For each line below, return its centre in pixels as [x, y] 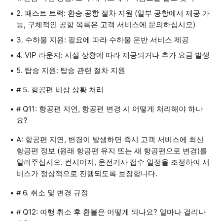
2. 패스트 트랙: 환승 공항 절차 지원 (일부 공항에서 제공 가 [113, 13]
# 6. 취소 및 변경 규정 [52, 193]
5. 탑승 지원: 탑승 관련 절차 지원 [71, 70]
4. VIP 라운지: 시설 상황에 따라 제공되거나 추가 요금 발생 [113, 55]
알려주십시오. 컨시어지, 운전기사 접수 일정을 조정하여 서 [113, 162]
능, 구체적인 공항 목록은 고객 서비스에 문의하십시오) [106, 24]
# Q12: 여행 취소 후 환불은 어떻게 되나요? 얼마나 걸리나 [111, 212]
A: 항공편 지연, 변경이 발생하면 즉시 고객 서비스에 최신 [110, 139]
